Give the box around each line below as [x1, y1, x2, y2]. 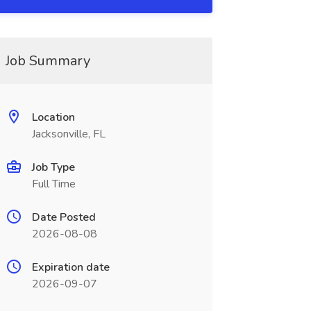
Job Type [31, 160, 75, 175]
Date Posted [31, 210, 96, 225]
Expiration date [31, 260, 110, 275]
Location [31, 110, 75, 125]
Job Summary [5, 51, 90, 70]
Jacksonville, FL [31, 126, 106, 142]
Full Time [31, 176, 76, 192]
